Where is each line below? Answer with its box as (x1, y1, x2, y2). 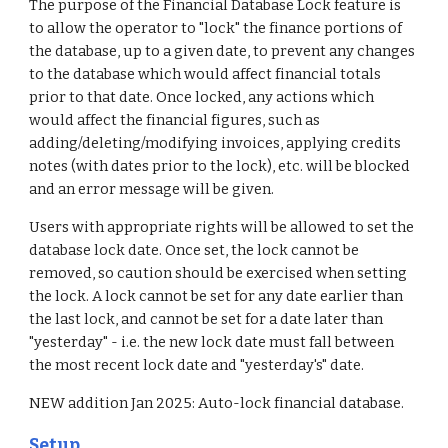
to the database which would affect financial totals (29, 65, 382, 83)
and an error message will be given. (29, 180, 275, 198)
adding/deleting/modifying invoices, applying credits (29, 134, 402, 152)
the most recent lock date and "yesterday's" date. (29, 356, 368, 374)
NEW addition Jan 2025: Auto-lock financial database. (29, 394, 405, 412)
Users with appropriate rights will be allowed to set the (29, 218, 415, 236)
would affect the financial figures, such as (29, 111, 321, 129)
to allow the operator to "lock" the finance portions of (29, 19, 403, 37)
